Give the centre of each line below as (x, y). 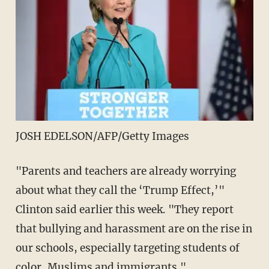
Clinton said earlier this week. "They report (124, 209)
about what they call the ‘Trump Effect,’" (120, 190)
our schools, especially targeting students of (127, 248)
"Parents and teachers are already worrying (125, 171)
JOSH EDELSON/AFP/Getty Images (102, 136)
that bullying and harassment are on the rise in (134, 228)
